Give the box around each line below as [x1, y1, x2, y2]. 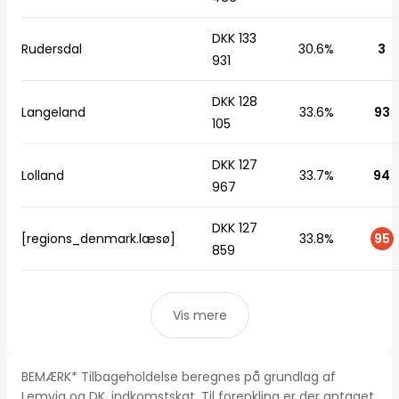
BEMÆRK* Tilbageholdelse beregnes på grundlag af [21, 368, 336, 386]
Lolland [21, 167, 64, 184]
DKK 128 [212, 93, 257, 110]
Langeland [21, 103, 85, 121]
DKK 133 [212, 29, 256, 47]
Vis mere [172, 306, 227, 324]
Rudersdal [21, 40, 82, 58]
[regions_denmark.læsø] [21, 230, 175, 248]
